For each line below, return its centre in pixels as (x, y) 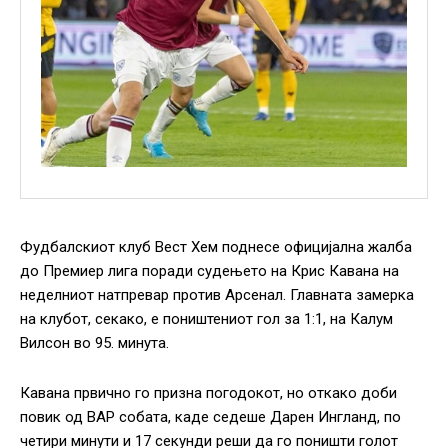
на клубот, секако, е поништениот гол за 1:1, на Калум (206, 319)
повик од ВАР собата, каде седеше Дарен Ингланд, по (210, 417)
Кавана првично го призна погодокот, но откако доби (208, 393)
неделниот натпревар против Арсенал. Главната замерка (217, 295)
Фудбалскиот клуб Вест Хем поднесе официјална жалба (216, 247)
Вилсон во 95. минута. (94, 343)
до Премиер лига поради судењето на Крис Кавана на (209, 271)
